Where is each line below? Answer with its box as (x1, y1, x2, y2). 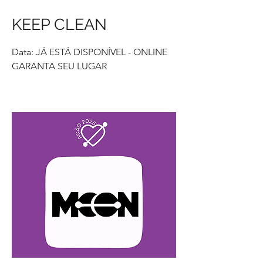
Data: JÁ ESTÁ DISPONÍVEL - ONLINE (12, 46, 167, 58)
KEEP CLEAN (12, 15, 107, 33)
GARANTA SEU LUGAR (12, 60, 107, 72)
